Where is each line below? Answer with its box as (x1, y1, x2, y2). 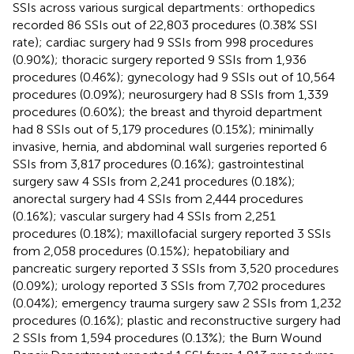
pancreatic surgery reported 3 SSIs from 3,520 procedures (13, 260, 339, 276)
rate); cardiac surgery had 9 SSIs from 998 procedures (13, 34, 314, 50)
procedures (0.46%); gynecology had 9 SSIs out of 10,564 (13, 69, 335, 85)
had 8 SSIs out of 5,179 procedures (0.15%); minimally (13, 121, 314, 137)
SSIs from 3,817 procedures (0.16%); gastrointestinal (13, 156, 304, 171)
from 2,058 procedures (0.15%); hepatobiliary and (13, 243, 289, 258)
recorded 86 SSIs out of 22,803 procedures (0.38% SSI (13, 17, 318, 32)
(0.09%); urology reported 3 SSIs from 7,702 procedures (13, 277, 326, 293)
